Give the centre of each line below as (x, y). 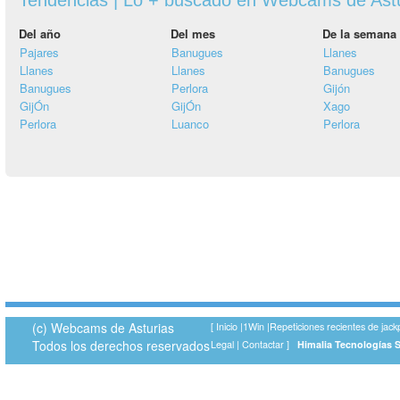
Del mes (193, 33)
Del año (40, 33)
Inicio (227, 326)
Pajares (39, 52)
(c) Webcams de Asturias (103, 327)
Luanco (190, 123)
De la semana (359, 33)
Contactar (263, 344)
